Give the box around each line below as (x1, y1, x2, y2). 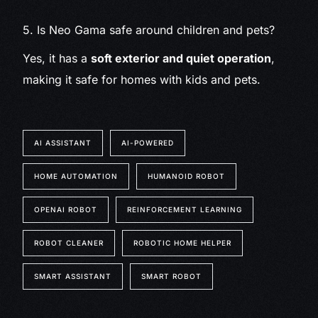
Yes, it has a (23, 51, 92, 66)
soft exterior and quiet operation (91, 51, 272, 66)
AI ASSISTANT (34, 138, 92, 148)
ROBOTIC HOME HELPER (133, 238, 232, 248)
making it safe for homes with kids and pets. (23, 72, 261, 87)
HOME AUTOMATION (34, 172, 119, 181)
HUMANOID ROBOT (148, 172, 226, 181)
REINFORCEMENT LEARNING (127, 205, 243, 214)
